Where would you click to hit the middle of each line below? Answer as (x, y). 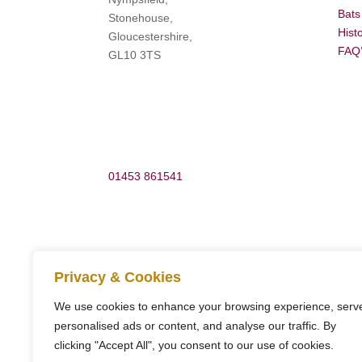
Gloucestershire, (151, 37)
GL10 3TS (135, 55)
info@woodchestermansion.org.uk (196, 297)
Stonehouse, (141, 18)
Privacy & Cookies (118, 277)
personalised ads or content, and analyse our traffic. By (195, 326)
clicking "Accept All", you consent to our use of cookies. (194, 345)
